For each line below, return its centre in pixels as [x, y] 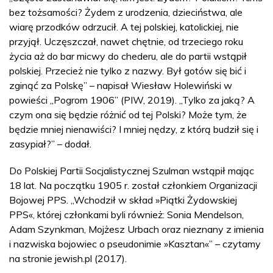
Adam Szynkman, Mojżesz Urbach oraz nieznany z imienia [136, 229]
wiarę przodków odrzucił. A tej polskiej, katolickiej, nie [124, 27]
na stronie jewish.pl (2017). [68, 258]
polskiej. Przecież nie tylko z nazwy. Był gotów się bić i [128, 70]
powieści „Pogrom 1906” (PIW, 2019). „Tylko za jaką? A [132, 100]
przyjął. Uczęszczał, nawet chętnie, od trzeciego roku [126, 41]
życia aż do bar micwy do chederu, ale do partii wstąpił [128, 56]
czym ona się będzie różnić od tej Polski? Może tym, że [128, 114]
